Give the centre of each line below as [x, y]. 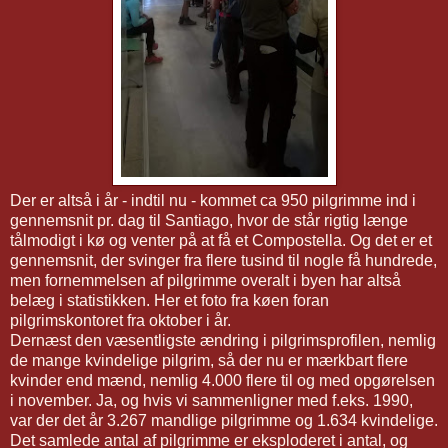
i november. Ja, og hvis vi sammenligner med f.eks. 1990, [211, 400]
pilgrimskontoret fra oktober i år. [120, 320]
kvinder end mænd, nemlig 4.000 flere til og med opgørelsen [222, 380]
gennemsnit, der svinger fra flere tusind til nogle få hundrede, [223, 260]
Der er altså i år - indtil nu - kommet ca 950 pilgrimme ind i [213, 200]
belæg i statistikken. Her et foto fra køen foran [169, 300]
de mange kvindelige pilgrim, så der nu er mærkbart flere [209, 360]
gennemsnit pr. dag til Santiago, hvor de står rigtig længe [209, 220]
